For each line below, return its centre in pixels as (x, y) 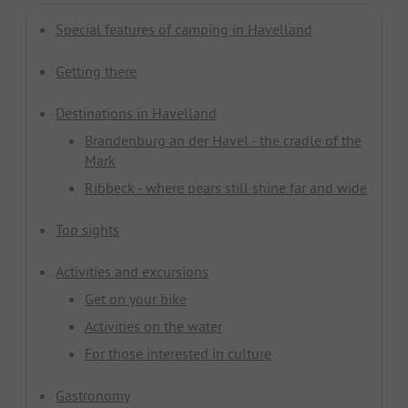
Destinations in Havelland (136, 112)
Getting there (96, 71)
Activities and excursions (132, 271)
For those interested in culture (178, 353)
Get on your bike (136, 298)
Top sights (87, 229)
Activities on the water (153, 326)
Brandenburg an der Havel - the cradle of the (223, 140)
